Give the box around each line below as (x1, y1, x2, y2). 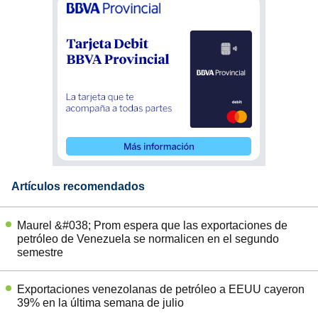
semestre (17, 246, 63, 259)
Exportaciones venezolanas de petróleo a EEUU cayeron (17, 283, 305, 296)
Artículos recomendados (11, 180, 145, 193)
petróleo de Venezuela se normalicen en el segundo (17, 233, 279, 246)
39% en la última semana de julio (17, 297, 184, 309)
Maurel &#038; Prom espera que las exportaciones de (17, 219, 287, 232)
